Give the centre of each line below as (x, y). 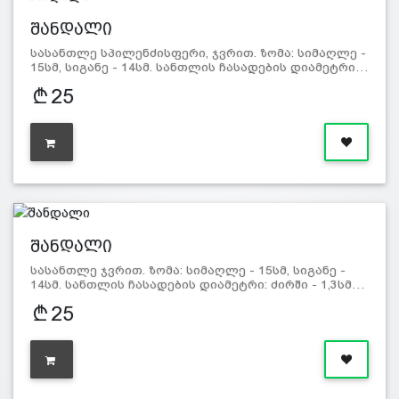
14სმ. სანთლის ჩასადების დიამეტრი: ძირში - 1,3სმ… (197, 285)
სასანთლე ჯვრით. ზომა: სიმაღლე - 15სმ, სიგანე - (187, 271)
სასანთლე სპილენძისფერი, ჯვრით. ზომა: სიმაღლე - (198, 53)
